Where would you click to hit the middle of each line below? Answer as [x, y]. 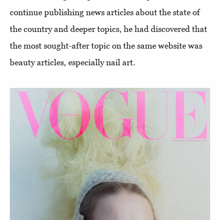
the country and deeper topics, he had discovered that [109, 29]
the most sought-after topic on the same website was [106, 45]
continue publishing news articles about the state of [105, 12]
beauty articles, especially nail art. [73, 62]
